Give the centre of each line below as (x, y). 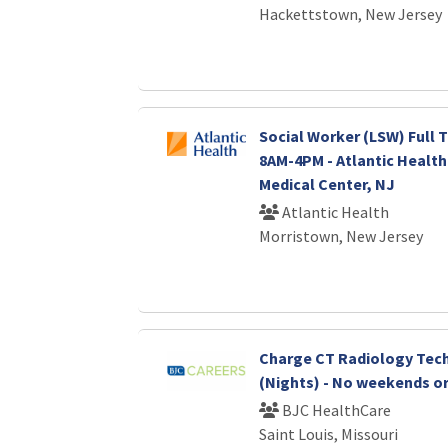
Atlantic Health (333, 212)
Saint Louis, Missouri (328, 434)
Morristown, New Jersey (340, 236)
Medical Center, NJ (326, 184)
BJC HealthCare (334, 410)
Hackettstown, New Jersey (350, 14)
